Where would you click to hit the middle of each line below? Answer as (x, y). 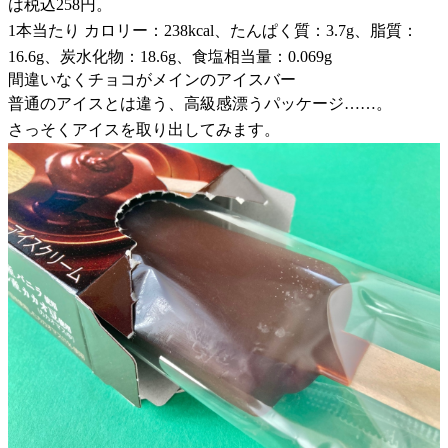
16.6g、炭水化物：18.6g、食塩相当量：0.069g (170, 56)
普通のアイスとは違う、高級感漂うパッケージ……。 (200, 103)
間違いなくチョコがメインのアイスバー (152, 79)
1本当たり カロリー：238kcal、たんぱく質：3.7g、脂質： (213, 30)
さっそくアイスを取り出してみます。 (144, 129)
